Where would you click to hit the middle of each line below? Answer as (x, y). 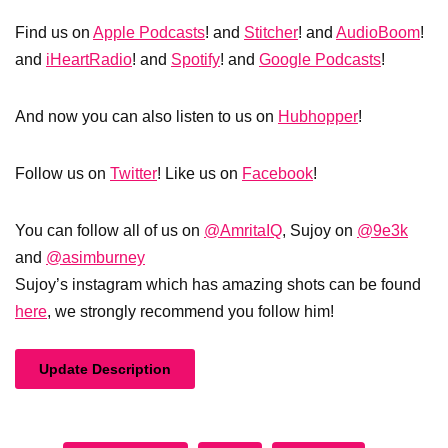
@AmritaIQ (243, 230)
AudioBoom (378, 32)
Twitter (133, 173)
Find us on (54, 32)
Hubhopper (318, 116)
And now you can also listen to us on (146, 116)
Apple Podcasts (149, 32)
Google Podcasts (320, 59)
